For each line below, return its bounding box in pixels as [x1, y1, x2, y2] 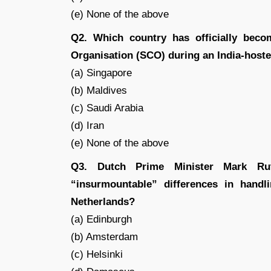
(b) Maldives [71, 85, 127, 96]
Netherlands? [71, 196, 135, 207]
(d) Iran [71, 120, 104, 131]
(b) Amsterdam [71, 231, 138, 243]
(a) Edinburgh [71, 214, 132, 225]
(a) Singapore [71, 67, 132, 79]
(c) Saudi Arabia [71, 102, 143, 114]
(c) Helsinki [71, 249, 123, 260]
